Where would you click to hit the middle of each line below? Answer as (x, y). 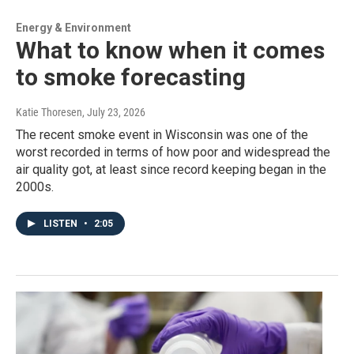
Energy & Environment (73, 28)
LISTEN (62, 224)
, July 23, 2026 (114, 113)
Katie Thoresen (49, 113)
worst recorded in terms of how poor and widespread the (173, 153)
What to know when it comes (170, 51)
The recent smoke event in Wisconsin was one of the (162, 135)
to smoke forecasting (131, 77)
